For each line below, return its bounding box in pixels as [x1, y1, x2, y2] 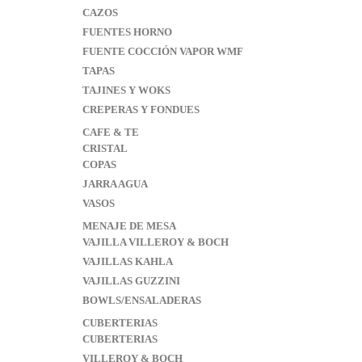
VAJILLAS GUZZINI [82, 275, 180, 287]
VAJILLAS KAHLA [82, 255, 173, 267]
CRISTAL [82, 142, 128, 154]
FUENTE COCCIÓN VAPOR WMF [82, 45, 243, 57]
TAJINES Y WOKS [82, 84, 170, 96]
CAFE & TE [82, 126, 139, 138]
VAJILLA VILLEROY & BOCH [82, 236, 229, 248]
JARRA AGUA [82, 178, 148, 190]
